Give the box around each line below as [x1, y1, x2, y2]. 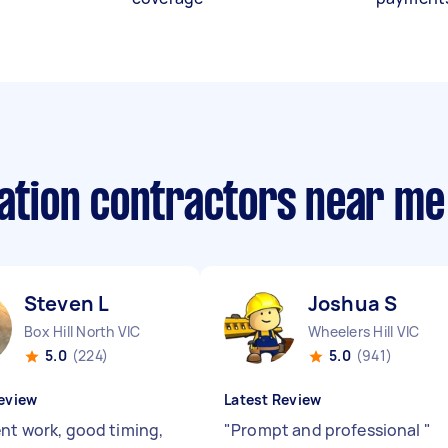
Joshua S [308, 290, 398, 317]
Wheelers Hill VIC [308, 322, 420, 341]
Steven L [24, 290, 110, 317]
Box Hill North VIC [24, 322, 141, 341]
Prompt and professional [231, 419, 424, 441]
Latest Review [224, 390, 322, 409]
